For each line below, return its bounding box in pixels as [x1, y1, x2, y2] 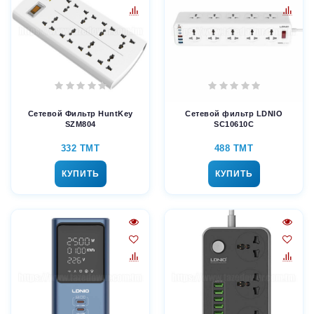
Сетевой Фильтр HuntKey [27, 109, 133, 118]
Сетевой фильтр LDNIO [185, 109, 282, 118]
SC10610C [214, 120, 254, 129]
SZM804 [64, 120, 96, 129]
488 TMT [214, 143, 254, 154]
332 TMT [60, 143, 100, 154]
